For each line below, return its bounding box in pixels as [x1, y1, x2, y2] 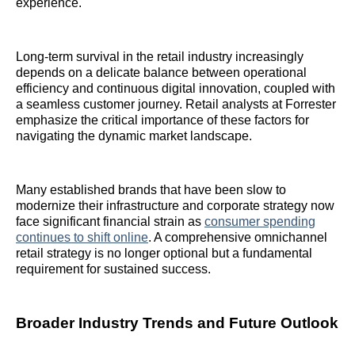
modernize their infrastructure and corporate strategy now [16, 199, 334, 213]
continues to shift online [16, 231, 148, 245]
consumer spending [204, 215, 315, 229]
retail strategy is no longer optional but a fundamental [16, 246, 312, 261]
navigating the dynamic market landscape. [16, 129, 252, 143]
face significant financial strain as [16, 215, 204, 229]
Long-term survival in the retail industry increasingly [16, 50, 303, 64]
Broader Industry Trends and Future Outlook [16, 315, 338, 332]
